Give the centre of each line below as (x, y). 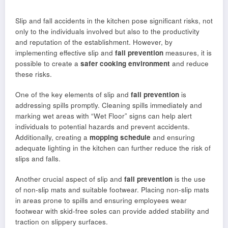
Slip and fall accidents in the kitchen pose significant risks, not (114, 20)
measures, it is (188, 52)
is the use (189, 179)
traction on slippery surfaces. (62, 222)
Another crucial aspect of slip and (70, 179)
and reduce (189, 63)
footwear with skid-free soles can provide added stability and (112, 211)
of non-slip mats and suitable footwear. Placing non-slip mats (112, 190)
